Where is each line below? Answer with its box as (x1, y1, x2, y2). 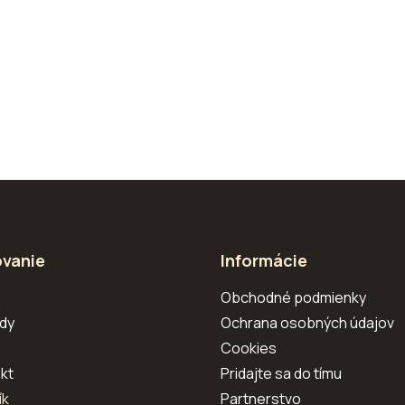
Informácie (221, 250, 307, 271)
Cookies (221, 338, 277, 358)
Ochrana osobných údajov (221, 313, 394, 333)
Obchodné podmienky (221, 287, 366, 307)
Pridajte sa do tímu (221, 363, 342, 383)
